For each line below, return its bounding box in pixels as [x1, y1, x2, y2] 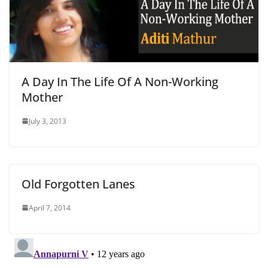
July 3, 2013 [29, 115, 66, 126]
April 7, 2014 [29, 202, 71, 213]
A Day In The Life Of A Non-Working [22, 73, 218, 90]
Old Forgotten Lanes [22, 175, 135, 192]
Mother [22, 89, 63, 105]
